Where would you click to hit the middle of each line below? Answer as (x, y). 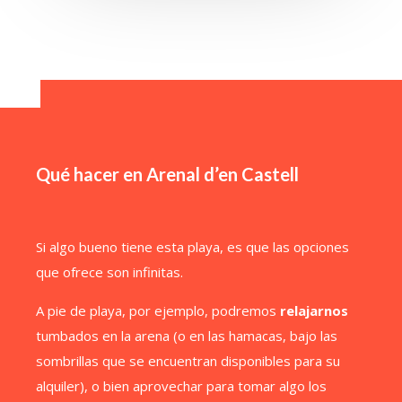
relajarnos (314, 310)
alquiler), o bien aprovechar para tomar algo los (181, 386)
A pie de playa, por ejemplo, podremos (158, 310)
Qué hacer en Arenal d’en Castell (167, 174)
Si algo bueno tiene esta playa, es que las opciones (192, 247)
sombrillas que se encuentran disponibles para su (188, 361)
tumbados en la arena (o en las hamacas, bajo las (187, 336)
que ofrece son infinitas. (109, 272)
